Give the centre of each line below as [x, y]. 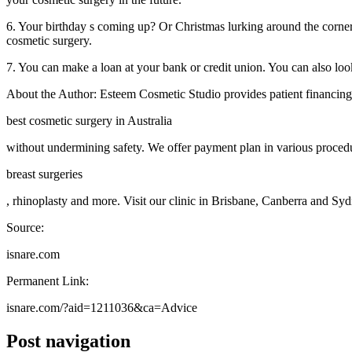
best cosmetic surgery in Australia [89, 120]
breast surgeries [44, 174]
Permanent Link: [48, 280]
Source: [25, 227]
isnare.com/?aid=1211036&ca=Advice [102, 307]
